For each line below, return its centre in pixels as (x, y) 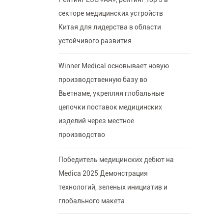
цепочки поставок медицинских (110, 107)
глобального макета (91, 201)
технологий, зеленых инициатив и (113, 187)
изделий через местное (96, 121)
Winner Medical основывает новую (113, 66)
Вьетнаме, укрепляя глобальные (111, 94)
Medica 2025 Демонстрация (103, 174)
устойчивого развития (95, 41)
